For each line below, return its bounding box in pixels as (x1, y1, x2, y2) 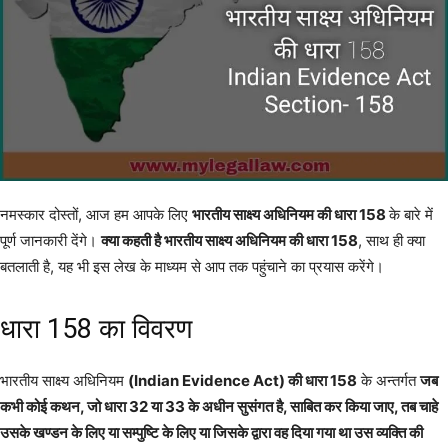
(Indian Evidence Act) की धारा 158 (128, 371, 357, 391)
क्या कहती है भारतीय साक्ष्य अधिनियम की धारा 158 (101, 231, 358, 251)
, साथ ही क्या (358, 231, 425, 251)
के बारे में (389, 205, 433, 225)
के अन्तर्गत (357, 371, 420, 391)
